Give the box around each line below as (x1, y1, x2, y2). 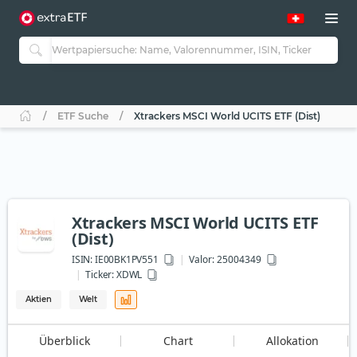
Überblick (39, 333, 91, 349)
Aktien (25, 294, 52, 305)
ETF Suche (57, 110, 108, 123)
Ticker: (85, 268, 115, 282)
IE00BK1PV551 (92, 253, 159, 267)
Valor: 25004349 (189, 253, 262, 267)
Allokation (265, 333, 319, 349)
